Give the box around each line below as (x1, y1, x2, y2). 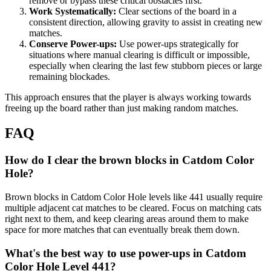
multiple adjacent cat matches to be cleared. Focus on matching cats (5, 203, 261, 214)
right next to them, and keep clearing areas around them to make (5, 214, 249, 224)
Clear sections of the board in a (116, 5, 237, 16)
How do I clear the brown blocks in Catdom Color (5, 154, 254, 167)
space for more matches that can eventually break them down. (5, 224, 240, 235)
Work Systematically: (29, 5, 116, 16)
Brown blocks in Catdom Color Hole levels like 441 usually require (5, 192, 263, 203)
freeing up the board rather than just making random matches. (5, 102, 238, 113)
